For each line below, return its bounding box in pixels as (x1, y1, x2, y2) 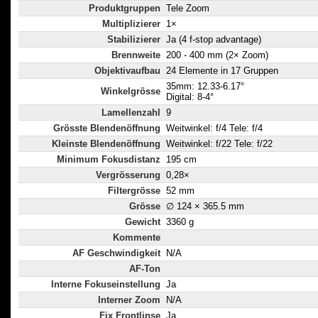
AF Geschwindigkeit (72, 248, 160, 259)
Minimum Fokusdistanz (57, 154, 160, 165)
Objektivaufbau (94, 65, 160, 77)
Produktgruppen (89, 3, 160, 14)
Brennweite (111, 50, 160, 61)
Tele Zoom (166, 3, 209, 14)
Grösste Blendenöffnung (53, 123, 160, 134)
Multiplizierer (102, 18, 160, 30)
